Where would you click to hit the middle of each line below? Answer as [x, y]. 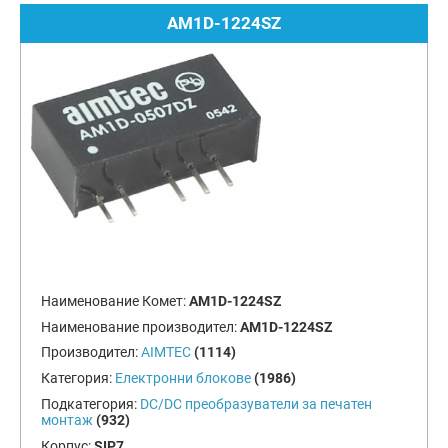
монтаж [66, 419]
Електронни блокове [182, 378]
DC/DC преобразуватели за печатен [255, 403]
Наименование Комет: [114, 300]
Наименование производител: [140, 326]
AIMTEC [165, 352]
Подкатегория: [90, 403]
